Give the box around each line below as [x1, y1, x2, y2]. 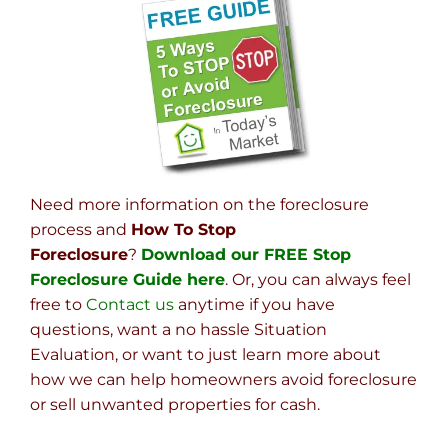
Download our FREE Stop [141, 245, 351, 265]
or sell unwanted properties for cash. [30, 395, 320, 415]
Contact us [86, 295, 174, 315]
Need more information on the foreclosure [30, 195, 369, 215]
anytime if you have [174, 295, 335, 315]
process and [30, 220, 131, 240]
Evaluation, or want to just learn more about [30, 345, 381, 365]
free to [30, 295, 86, 315]
